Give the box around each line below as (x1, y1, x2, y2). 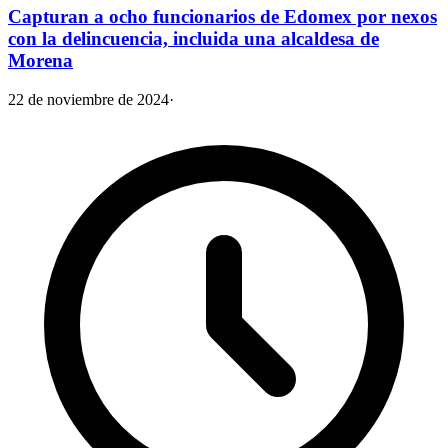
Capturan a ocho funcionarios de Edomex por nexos (8, 6, 437, 28)
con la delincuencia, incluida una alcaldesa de (8, 28, 379, 50)
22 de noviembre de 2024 (8, 91, 169, 108)
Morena (8, 50, 73, 72)
